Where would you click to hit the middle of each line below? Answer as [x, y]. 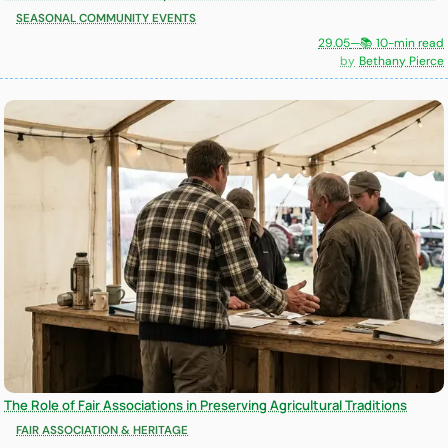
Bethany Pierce [401, 60]
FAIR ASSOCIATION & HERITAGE [102, 431]
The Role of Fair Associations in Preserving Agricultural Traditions [205, 405]
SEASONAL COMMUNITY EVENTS [106, 19]
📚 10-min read [402, 42]
